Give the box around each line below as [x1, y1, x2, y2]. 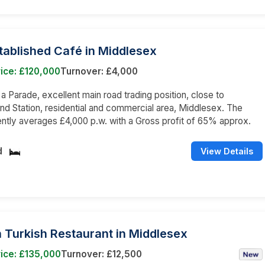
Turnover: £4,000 [60, 65, 138, 77]
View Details [201, 146, 253, 156]
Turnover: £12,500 [61, 248, 142, 260]
